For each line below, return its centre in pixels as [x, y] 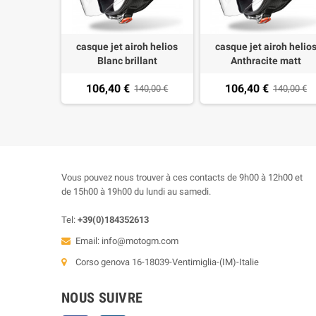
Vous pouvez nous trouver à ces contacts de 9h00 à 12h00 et [182, 177]
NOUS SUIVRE [102, 297]
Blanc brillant [127, 60]
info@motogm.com [140, 241]
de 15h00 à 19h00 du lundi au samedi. [136, 191]
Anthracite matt [266, 60]
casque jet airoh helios [127, 46]
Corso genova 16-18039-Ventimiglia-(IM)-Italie [167, 262]
